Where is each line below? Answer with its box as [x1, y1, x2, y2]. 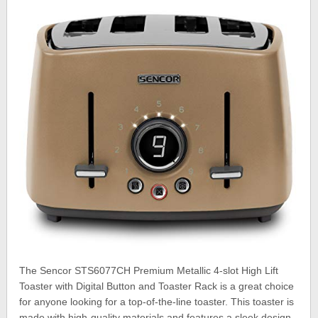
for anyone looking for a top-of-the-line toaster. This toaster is [19, 296, 295, 308]
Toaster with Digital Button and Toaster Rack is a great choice [19, 280, 295, 292]
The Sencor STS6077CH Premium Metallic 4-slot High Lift [19, 265, 279, 277]
